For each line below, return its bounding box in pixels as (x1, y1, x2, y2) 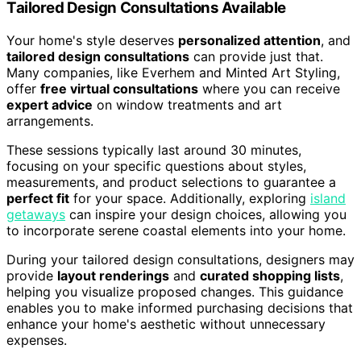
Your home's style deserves (6, 31, 178, 48)
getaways (6, 205, 65, 222)
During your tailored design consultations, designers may (6, 251, 355, 268)
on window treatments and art (93, 96, 282, 113)
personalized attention (178, 31, 321, 48)
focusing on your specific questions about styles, (6, 157, 306, 174)
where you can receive (198, 80, 340, 97)
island (310, 189, 346, 206)
